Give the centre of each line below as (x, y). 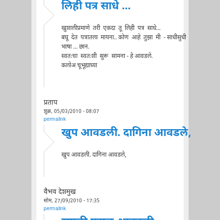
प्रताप (50, 103)
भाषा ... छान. (75, 47)
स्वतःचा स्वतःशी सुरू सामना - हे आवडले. (107, 56)
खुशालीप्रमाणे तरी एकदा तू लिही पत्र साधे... (111, 28)
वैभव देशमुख (59, 192)
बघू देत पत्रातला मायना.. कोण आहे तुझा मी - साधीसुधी (124, 38)
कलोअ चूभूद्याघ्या (79, 66)
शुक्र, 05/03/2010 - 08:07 (71, 111)
